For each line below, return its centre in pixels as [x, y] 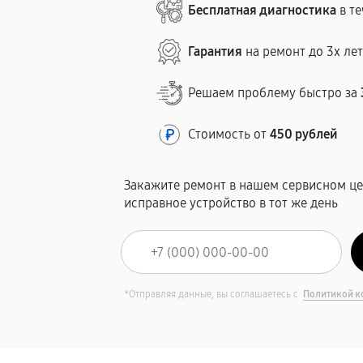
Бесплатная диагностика [263, 10]
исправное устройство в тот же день [231, 203]
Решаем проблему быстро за [275, 93]
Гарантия [216, 51]
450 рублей [304, 134]
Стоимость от [229, 134]
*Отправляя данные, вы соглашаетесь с [213, 294]
